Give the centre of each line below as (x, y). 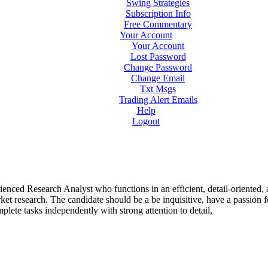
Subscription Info (158, 13)
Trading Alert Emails (158, 100)
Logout (146, 121)
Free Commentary (158, 24)
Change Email (158, 78)
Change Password (158, 67)
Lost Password (158, 57)
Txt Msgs (158, 89)
